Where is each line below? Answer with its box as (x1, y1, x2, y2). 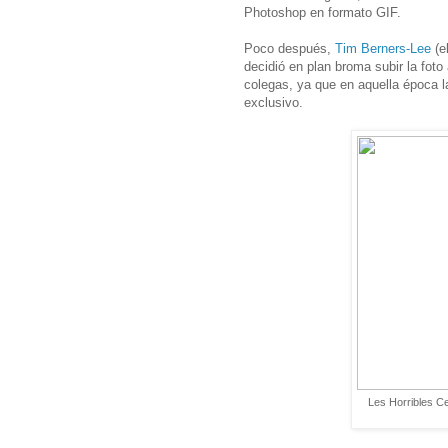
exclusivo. (244, 95, 303, 111)
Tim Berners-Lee (335, 41, 431, 57)
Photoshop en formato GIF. (244, 5, 401, 21)
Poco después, (244, 41, 335, 57)
